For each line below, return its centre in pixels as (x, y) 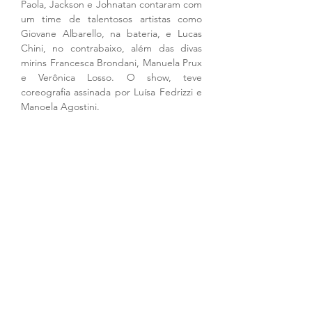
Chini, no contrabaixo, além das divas (111, 48)
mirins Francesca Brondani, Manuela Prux (111, 62)
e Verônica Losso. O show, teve (111, 77)
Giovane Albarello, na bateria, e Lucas (111, 33)
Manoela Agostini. (60, 106)
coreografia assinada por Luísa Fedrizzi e (111, 92)
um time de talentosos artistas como (111, 18)
